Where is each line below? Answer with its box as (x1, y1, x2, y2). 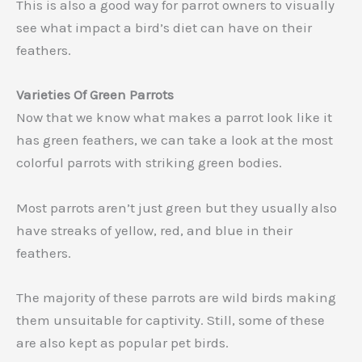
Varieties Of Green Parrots (16, 86, 174, 103)
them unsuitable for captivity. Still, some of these (16, 311, 325, 328)
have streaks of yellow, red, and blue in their (16, 221, 293, 238)
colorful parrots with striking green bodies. (16, 154, 282, 171)
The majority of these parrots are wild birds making (16, 288, 336, 305)
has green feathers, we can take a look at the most (16, 132, 333, 149)
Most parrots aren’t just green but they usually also (16, 199, 337, 216)
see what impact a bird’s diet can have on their (16, 19, 312, 36)
